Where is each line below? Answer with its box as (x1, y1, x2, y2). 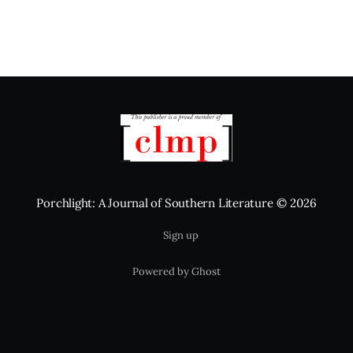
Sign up (162, 229, 199, 242)
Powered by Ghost (132, 265, 221, 278)
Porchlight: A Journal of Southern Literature (36, 195, 273, 210)
